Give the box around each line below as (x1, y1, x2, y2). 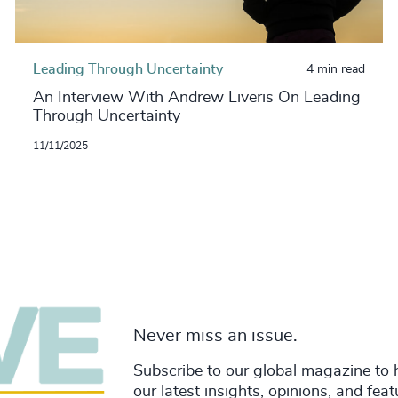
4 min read (306, 62, 366, 76)
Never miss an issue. (132, 327, 298, 346)
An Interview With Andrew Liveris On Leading (32, 89, 361, 106)
